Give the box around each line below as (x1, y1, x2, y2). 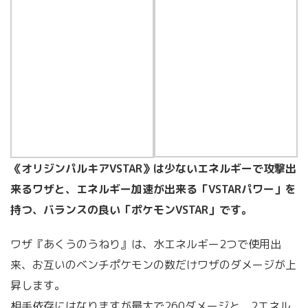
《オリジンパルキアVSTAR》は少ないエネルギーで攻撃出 (10, 160, 296, 176)
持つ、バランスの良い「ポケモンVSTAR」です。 (10, 201, 252, 217)
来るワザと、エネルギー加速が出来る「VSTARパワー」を (10, 181, 296, 197)
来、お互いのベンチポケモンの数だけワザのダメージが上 (10, 256, 296, 272)
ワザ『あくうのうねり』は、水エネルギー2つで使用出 (10, 236, 281, 252)
